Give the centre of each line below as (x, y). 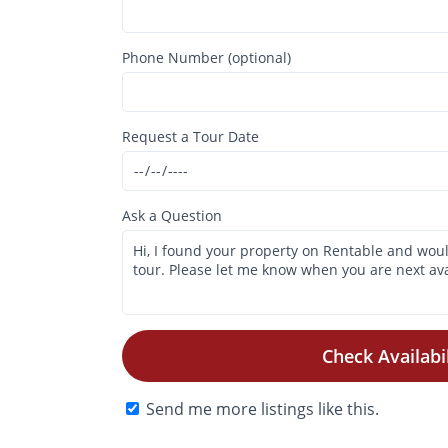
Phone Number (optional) (206, 57)
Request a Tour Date (190, 136)
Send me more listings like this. (262, 408)
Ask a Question (172, 215)
